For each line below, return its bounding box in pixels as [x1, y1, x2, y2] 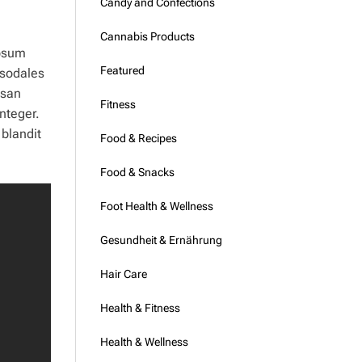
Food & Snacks [99, 166, 175, 179]
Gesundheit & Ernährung [99, 234, 222, 246]
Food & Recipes [99, 132, 177, 145]
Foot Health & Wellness [99, 200, 213, 213]
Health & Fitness [99, 301, 180, 314]
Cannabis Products [99, 30, 195, 43]
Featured [99, 64, 145, 77]
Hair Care [99, 267, 147, 280]
